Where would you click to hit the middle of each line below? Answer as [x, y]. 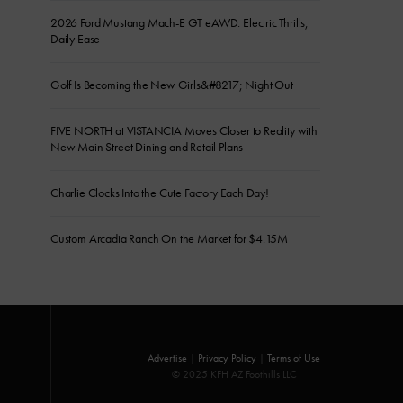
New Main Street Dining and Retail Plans [147, 147]
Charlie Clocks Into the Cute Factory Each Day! [160, 193]
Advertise [167, 358]
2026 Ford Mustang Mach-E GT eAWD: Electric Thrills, [180, 22]
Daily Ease [76, 39]
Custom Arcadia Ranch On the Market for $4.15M [170, 238]
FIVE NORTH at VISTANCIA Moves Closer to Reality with [184, 130]
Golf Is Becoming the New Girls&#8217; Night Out [172, 85]
